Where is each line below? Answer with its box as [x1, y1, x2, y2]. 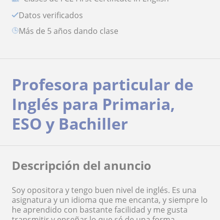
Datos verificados [25, 9, 83, 21]
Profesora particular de [12, 73, 193, 95]
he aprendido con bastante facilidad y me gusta [12, 204, 188, 215]
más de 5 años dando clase [26, 25, 118, 36]
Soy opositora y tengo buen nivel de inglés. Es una [12, 184, 196, 195]
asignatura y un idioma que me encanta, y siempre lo [12, 194, 208, 205]
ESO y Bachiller [12, 112, 128, 134]
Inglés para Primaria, [12, 93, 175, 114]
